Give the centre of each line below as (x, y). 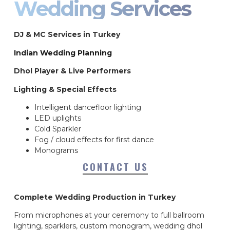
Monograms (56, 151)
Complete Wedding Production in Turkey (95, 197)
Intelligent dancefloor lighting (88, 108)
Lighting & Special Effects (65, 89)
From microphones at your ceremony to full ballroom (109, 215)
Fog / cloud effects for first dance (94, 140)
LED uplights (58, 118)
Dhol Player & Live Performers (72, 71)
